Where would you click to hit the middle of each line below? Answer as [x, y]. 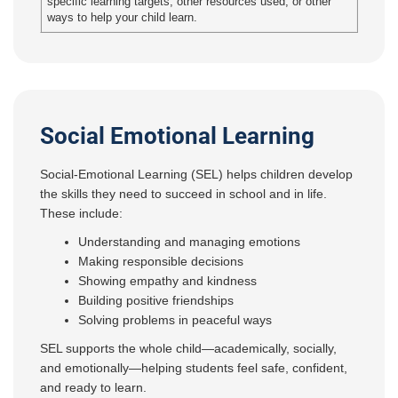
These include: [81, 214]
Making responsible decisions [161, 262]
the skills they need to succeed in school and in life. [183, 194]
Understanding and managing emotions [190, 242]
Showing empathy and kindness [168, 281]
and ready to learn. [93, 388]
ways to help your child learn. [123, 18]
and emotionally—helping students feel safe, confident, [194, 368]
